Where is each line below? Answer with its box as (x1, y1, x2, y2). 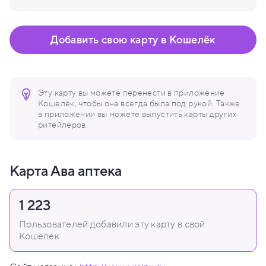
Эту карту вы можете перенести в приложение (38, 87, 225, 99)
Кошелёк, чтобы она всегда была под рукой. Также (38, 98, 240, 110)
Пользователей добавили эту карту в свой (19, 218, 205, 232)
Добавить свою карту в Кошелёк (50, 33, 216, 47)
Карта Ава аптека (9, 162, 122, 181)
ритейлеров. (38, 119, 88, 131)
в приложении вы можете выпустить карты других (38, 109, 237, 121)
